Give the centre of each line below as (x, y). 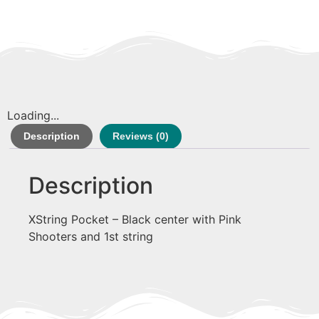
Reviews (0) (141, 136)
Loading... (33, 115)
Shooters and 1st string (91, 236)
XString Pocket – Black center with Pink (135, 219)
